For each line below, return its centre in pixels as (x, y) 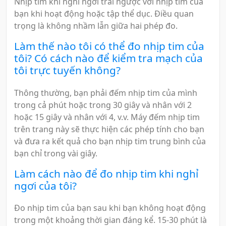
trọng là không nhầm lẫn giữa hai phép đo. (96, 25)
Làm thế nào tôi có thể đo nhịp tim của (109, 46)
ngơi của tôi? (45, 185)
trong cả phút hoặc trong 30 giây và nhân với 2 (103, 105)
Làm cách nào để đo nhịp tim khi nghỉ (106, 173)
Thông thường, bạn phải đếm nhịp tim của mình (106, 93)
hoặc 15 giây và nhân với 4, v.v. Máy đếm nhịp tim (107, 117)
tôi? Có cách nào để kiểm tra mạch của (108, 58)
